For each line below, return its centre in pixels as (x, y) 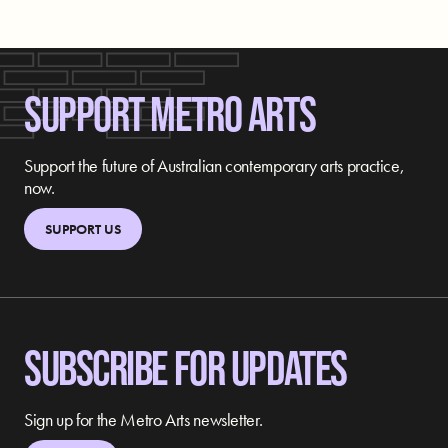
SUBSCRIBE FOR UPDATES (185, 367)
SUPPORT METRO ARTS (170, 113)
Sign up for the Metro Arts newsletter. (143, 419)
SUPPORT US (82, 229)
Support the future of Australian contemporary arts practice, (214, 166)
